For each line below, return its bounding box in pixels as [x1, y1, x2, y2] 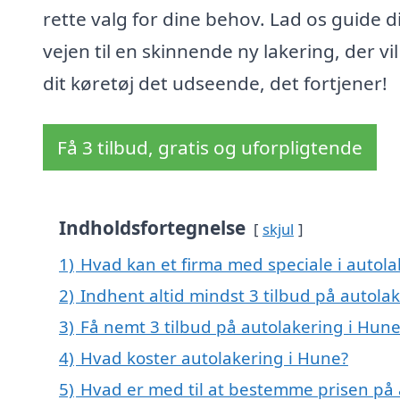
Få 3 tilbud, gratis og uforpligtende [57, 135, 362, 161]
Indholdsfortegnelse [59, 215, 246, 241]
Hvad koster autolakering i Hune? [80, 346, 348, 370]
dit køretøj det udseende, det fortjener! [43, 71, 387, 96]
